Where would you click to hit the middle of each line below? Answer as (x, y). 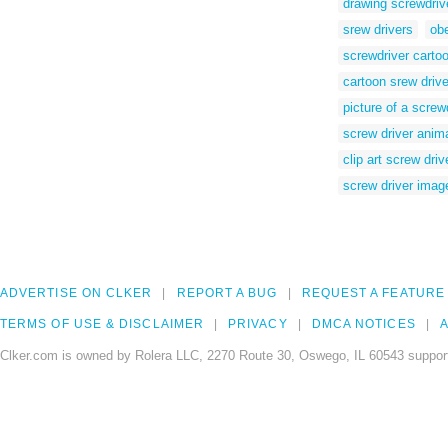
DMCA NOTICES (363, 324)
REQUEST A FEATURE (373, 293)
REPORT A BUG (227, 293)
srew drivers (378, 29)
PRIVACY (258, 324)
